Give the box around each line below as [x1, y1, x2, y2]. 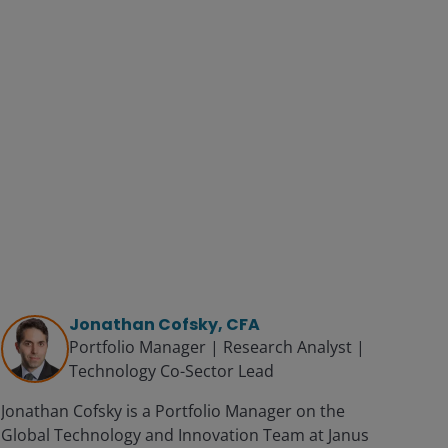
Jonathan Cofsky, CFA [69, 312, 260, 336]
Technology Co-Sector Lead [69, 359, 274, 382]
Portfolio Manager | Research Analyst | [69, 335, 365, 358]
